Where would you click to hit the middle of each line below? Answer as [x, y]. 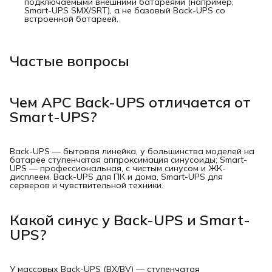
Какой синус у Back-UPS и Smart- [130, 219]
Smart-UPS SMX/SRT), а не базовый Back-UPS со [125, 10]
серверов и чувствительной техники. [87, 185]
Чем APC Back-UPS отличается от [130, 102]
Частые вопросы [70, 60]
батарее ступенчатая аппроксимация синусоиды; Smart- [128, 159]
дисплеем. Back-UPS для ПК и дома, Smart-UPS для [116, 176]
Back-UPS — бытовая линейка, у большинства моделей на [132, 151]
